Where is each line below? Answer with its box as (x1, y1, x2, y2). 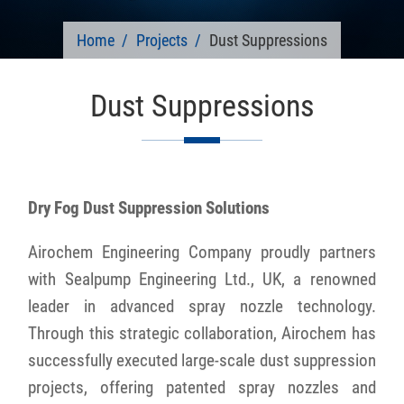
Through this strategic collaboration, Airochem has (28, 323, 376, 344)
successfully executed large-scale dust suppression (28, 350, 376, 372)
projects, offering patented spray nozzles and (28, 377, 376, 399)
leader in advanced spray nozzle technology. (28, 296, 376, 317)
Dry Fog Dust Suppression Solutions (28, 197, 271, 219)
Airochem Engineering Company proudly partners (28, 242, 376, 263)
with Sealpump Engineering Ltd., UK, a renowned (28, 269, 376, 290)
